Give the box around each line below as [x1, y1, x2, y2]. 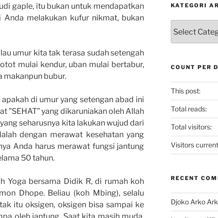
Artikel [170, 31, 193, 40]
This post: [170, 87, 200, 95]
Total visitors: [170, 123, 212, 131]
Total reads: [170, 105, 207, 113]
